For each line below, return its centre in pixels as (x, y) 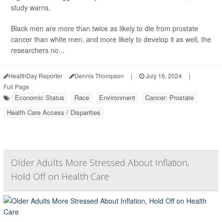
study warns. (31, 8)
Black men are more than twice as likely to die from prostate (105, 28)
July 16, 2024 (163, 76)
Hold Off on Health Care (60, 177)
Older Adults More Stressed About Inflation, (100, 163)
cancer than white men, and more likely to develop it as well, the (111, 39)
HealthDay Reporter (35, 76)
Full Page (16, 87)
